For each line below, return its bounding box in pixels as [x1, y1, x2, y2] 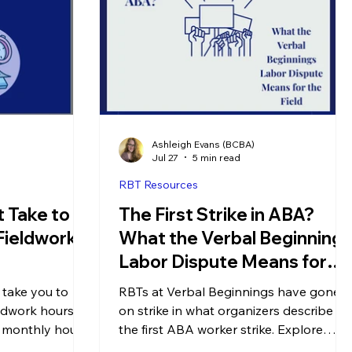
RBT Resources [119, 177, 198, 192]
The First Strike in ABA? [119, 203, 314, 225]
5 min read [192, 151, 240, 163]
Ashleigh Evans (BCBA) [152, 137, 255, 150]
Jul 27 [152, 151, 178, 163]
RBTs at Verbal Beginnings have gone [119, 283, 340, 299]
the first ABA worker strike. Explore [119, 321, 323, 337]
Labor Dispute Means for [119, 250, 327, 273]
